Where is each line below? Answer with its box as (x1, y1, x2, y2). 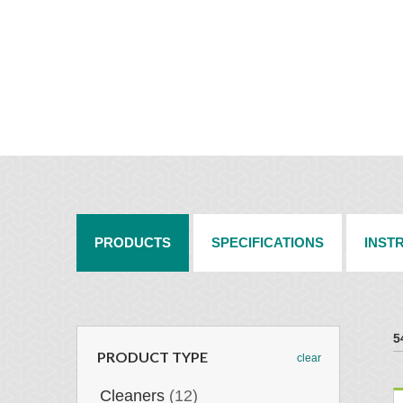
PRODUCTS (94, 235, 171, 250)
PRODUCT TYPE (97, 348, 208, 366)
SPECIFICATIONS (210, 235, 324, 250)
